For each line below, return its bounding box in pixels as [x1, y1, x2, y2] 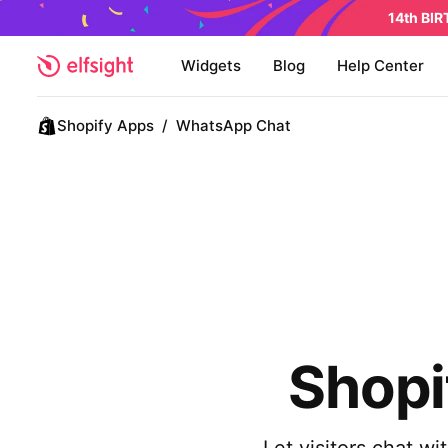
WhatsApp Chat [176, 116, 291, 135]
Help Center [337, 56, 424, 75]
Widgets [181, 56, 241, 75]
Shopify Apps [57, 116, 154, 135]
